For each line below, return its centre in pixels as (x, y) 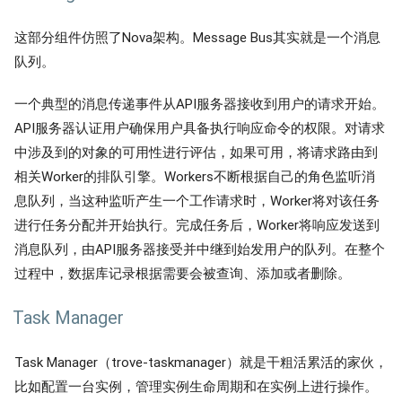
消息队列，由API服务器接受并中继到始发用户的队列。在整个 (200, 249)
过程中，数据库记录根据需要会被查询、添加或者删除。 (183, 273)
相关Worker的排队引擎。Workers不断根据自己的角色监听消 (195, 176)
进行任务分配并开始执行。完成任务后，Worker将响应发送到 (197, 225)
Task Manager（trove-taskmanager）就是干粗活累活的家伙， (201, 362)
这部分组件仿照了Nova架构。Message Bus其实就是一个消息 (197, 37)
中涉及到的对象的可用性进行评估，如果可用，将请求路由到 (196, 152)
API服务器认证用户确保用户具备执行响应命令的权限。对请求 (200, 128)
